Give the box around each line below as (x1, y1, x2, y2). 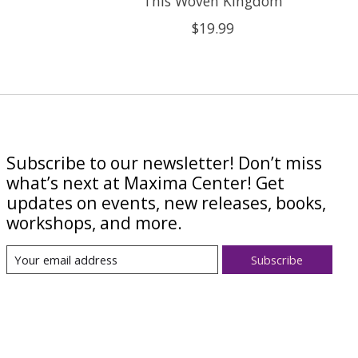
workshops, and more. (6, 210, 182, 234)
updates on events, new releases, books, (6, 190, 326, 214)
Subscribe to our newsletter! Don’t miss (6, 150, 322, 174)
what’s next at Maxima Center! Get (6, 170, 284, 194)
